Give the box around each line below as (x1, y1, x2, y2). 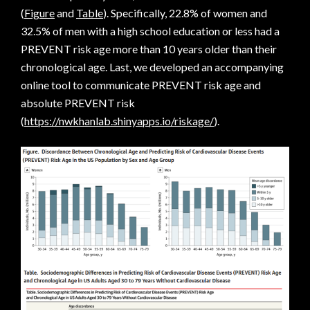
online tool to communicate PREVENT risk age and (21, 78, 261, 91)
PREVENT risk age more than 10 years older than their (21, 42, 277, 55)
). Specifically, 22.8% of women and (103, 6, 267, 19)
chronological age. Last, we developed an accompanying (21, 60, 284, 73)
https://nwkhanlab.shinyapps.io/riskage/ (24, 114, 214, 127)
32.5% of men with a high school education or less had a (21, 24, 280, 37)
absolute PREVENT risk (21, 96, 135, 109)
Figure (24, 6, 55, 19)
